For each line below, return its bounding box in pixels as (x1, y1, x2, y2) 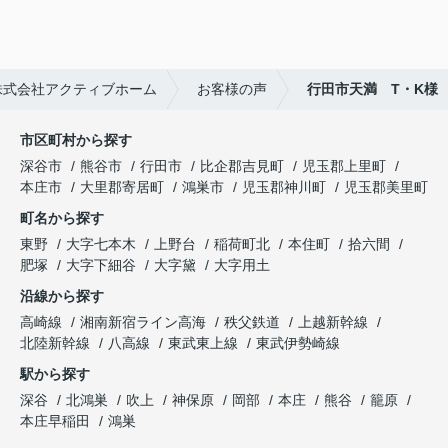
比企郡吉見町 (200, 158, 284, 175)
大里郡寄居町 (80, 179, 164, 196)
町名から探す (20, 210, 104, 227)
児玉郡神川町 (242, 179, 326, 196)
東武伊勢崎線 (256, 335, 340, 352)
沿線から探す (20, 288, 104, 305)
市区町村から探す (20, 132, 132, 149)
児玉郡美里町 (344, 179, 428, 196)
